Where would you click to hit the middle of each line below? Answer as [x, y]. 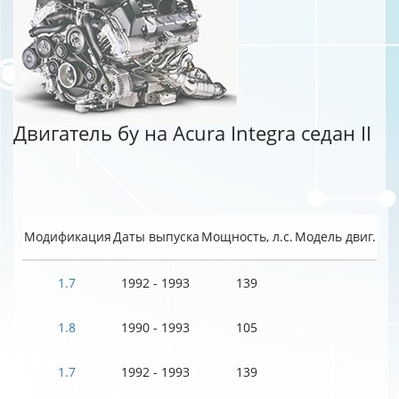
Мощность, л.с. [247, 236]
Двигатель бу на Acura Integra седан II [192, 133]
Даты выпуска [156, 236]
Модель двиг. [335, 236]
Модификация [67, 236]
